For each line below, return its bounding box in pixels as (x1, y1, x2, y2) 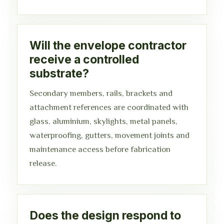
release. (29, 158, 57, 168)
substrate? (29, 66, 89, 80)
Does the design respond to (29, 208, 181, 222)
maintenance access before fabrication (29, 144, 170, 154)
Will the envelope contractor (29, 38, 186, 52)
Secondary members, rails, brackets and (29, 88, 172, 98)
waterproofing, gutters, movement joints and (29, 130, 189, 140)
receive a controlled (29, 52, 139, 66)
